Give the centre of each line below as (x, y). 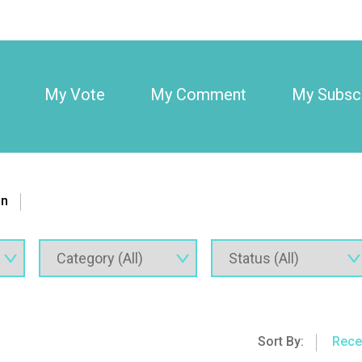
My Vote (74, 95)
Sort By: (280, 342)
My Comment (198, 95)
